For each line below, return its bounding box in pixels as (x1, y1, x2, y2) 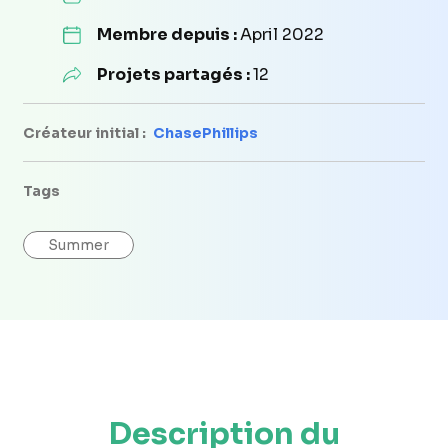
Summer (48, 235, 109, 254)
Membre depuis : (96, 23, 240, 45)
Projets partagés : (96, 63, 253, 85)
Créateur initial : (23, 123, 149, 142)
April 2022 (239, 23, 324, 45)
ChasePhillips (153, 123, 258, 142)
